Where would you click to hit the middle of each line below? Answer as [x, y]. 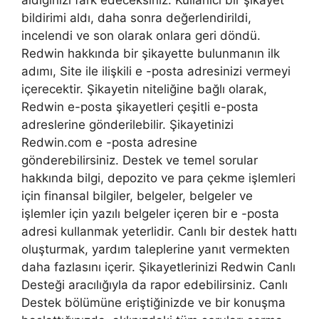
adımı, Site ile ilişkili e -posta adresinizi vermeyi [156, 72]
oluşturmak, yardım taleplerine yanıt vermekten [156, 250]
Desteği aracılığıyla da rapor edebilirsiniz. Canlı [155, 285]
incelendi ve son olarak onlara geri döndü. [141, 36]
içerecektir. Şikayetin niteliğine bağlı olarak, [144, 89]
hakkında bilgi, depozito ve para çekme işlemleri [158, 178]
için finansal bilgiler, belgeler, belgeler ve [137, 196]
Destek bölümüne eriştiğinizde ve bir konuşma [153, 303]
